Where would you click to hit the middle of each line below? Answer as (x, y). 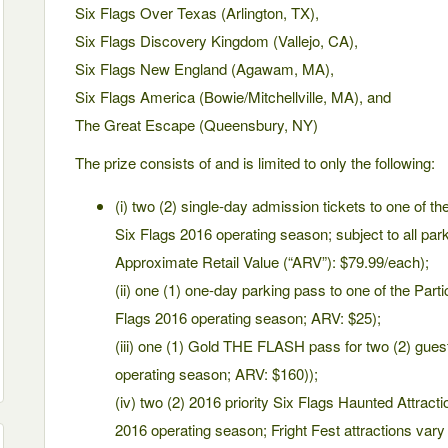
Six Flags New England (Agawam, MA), (204, 68)
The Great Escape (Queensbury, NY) (196, 124)
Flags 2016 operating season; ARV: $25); (248, 317)
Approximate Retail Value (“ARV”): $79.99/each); (272, 261)
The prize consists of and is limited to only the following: (255, 162)
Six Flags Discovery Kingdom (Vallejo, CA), (216, 40)
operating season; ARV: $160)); (216, 373)
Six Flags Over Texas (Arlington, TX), (197, 12)
